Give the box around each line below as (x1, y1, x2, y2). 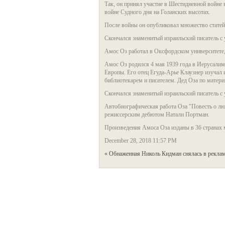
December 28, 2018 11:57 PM (104, 137, 177, 144)
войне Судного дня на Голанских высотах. (104, 9, 210, 16)
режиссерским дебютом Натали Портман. (104, 111, 209, 118)
